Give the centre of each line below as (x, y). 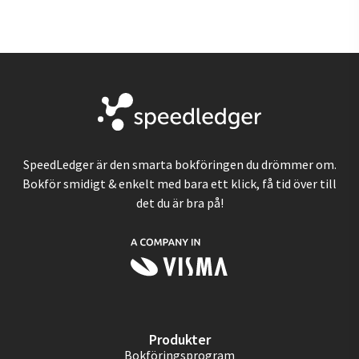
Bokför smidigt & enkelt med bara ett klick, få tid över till (179, 183)
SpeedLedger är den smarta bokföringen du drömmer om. (179, 164)
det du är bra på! (179, 202)
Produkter (179, 339)
